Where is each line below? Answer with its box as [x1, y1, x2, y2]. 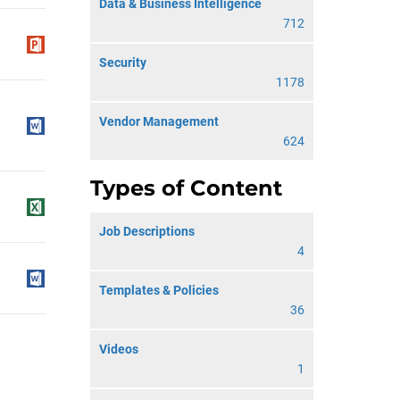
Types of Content [90, 175, 282, 201]
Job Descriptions [99, 224, 195, 238]
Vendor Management [99, 114, 219, 129]
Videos [99, 342, 138, 356]
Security [99, 55, 146, 70]
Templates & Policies [99, 283, 219, 297]
